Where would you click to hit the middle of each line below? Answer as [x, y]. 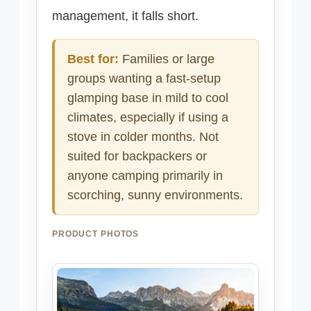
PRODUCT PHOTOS [96, 234]
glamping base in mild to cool [148, 98]
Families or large [167, 59]
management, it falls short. [125, 16]
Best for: [93, 59]
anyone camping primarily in [145, 176]
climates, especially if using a [148, 118]
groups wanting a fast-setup [144, 79]
